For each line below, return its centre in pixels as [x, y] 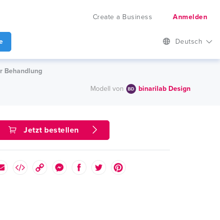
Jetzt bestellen [51, 130]
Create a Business [122, 17]
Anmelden [190, 17]
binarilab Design [165, 88]
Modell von [107, 88]
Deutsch [190, 41]
